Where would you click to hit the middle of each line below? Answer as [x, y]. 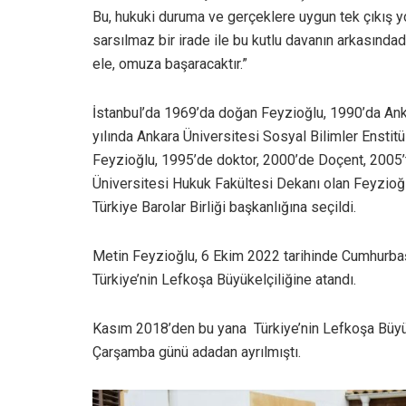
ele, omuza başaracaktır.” [170, 63]
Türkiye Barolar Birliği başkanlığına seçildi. [224, 207]
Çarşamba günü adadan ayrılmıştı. [197, 352]
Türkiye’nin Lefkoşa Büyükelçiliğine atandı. [224, 279]
